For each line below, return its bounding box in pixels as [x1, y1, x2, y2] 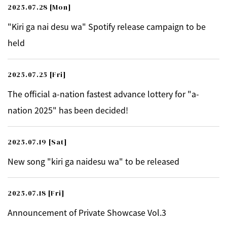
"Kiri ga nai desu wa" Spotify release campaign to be [8, 20, 206, 32]
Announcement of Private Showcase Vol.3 [8, 206, 166, 218]
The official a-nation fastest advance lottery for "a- [8, 88, 199, 100]
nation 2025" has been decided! [8, 104, 128, 116]
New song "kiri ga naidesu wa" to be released [8, 155, 179, 167]
